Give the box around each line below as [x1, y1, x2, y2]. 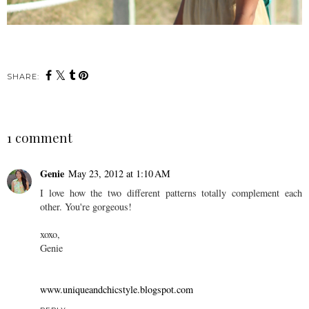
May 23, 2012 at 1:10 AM [68, 167, 170, 181]
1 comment [7, 129, 72, 147]
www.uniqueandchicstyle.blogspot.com [40, 283, 193, 297]
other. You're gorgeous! [40, 200, 132, 214]
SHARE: [7, 72, 39, 82]
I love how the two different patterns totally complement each [40, 186, 302, 200]
